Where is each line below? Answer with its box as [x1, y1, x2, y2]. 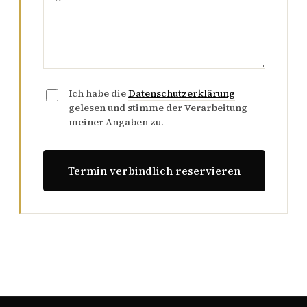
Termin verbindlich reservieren [68, 163, 241, 178]
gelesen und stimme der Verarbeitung [69, 101, 247, 114]
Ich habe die [69, 86, 128, 100]
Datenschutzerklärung [128, 86, 235, 100]
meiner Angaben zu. [69, 115, 164, 129]
